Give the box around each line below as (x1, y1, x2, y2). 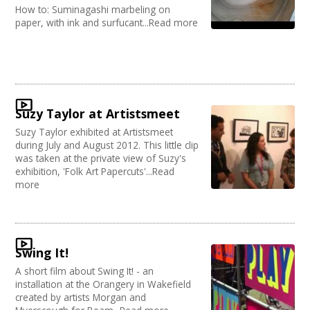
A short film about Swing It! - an (15, 264, 154, 277)
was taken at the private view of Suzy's (15, 152, 187, 165)
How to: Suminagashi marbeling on (15, 3, 171, 16)
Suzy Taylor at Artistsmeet (15, 105, 181, 122)
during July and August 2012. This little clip (15, 138, 199, 152)
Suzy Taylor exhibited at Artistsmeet (15, 125, 174, 138)
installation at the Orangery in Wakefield (15, 277, 192, 291)
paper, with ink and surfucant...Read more (15, 16, 199, 29)
